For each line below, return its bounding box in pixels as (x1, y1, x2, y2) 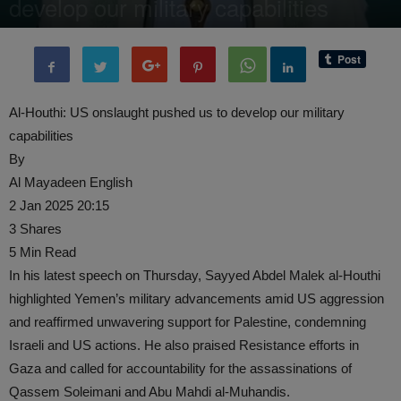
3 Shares (9, 221, 62, 236)
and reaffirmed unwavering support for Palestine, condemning (9, 314, 366, 329)
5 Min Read (9, 244, 76, 260)
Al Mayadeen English (9, 175, 132, 190)
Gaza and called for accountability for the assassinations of (9, 361, 352, 376)
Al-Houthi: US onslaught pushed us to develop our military (9, 105, 345, 120)
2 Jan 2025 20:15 (9, 198, 109, 213)
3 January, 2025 (115, 28, 185, 41)
